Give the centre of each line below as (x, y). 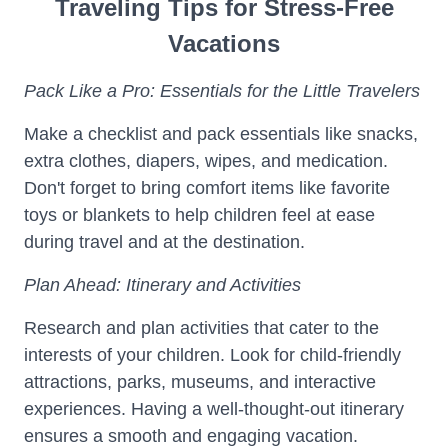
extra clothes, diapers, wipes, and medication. (206, 161)
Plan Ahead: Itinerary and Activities (162, 285)
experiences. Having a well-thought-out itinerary (214, 409)
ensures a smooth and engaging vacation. (191, 436)
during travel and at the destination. (164, 242)
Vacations (224, 43)
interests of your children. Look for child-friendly (212, 355)
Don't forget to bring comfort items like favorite (207, 188)
